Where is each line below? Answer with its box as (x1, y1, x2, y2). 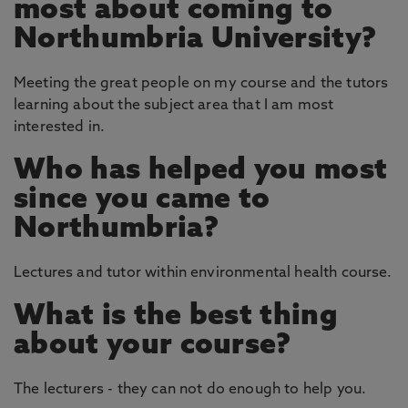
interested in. (14, 120, 106, 135)
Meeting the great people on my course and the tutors (14, 76, 389, 91)
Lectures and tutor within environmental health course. (14, 266, 393, 280)
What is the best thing (14, 302, 339, 331)
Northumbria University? (14, 25, 377, 55)
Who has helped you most (14, 157, 388, 186)
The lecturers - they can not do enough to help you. (14, 382, 367, 397)
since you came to (14, 186, 270, 215)
